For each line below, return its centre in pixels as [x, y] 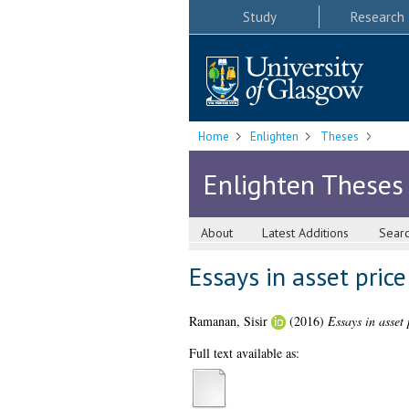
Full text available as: [244, 353]
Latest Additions [306, 233]
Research [377, 16]
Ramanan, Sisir [228, 321]
